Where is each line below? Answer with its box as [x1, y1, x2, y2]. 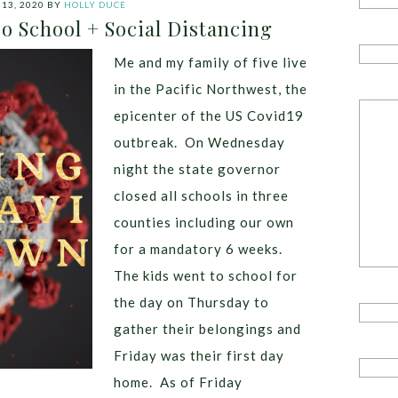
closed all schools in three [114, 187, 289, 203]
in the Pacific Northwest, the [114, 81, 307, 97]
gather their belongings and [114, 321, 301, 337]
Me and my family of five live [114, 54, 307, 70]
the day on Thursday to [114, 294, 269, 310]
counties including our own [114, 214, 294, 230]
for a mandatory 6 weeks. [114, 241, 286, 257]
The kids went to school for [114, 267, 298, 283]
